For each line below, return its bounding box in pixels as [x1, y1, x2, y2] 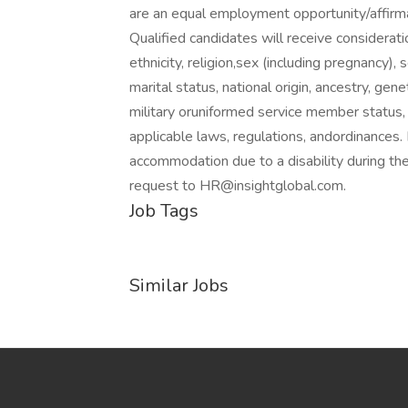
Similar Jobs [129, 273, 229, 298]
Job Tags [129, 199, 199, 223]
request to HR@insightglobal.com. [129, 176, 346, 196]
